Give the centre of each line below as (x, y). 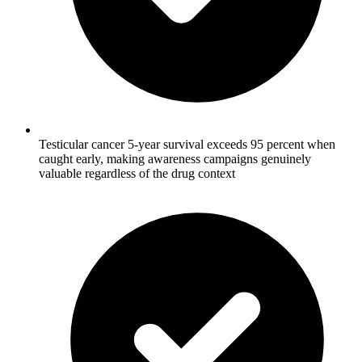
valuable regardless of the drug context (137, 173)
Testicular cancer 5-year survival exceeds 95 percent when (187, 144)
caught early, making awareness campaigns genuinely (175, 158)
